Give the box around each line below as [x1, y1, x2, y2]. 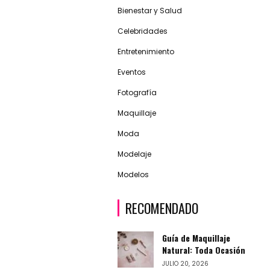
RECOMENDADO [125, 198, 198, 218]
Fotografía [117, 87, 157, 98]
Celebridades [117, 25, 168, 36]
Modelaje [117, 148, 151, 159]
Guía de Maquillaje [162, 231, 230, 244]
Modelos [117, 169, 149, 180]
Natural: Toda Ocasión [162, 243, 245, 256]
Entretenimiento [117, 46, 174, 57]
